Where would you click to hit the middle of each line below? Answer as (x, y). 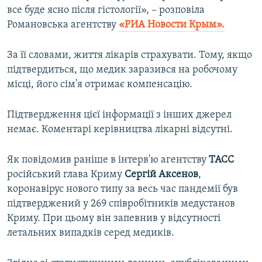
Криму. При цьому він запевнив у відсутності (114, 219)
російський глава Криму (66, 175)
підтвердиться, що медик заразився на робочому (122, 70)
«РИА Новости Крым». (172, 25)
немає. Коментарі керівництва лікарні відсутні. (120, 130)
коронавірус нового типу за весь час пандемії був (123, 189)
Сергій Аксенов (161, 175)
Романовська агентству (63, 25)
